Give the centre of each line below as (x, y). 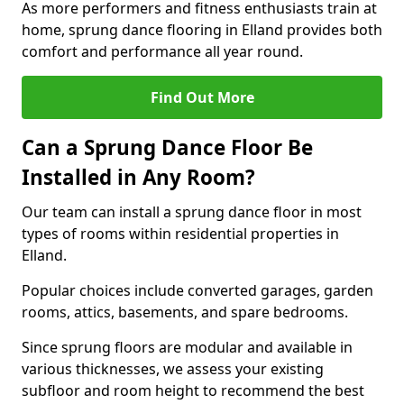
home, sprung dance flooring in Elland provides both (202, 30)
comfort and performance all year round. (162, 51)
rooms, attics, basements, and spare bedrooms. (185, 312)
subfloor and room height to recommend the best (193, 390)
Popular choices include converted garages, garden (197, 290)
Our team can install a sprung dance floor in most (192, 212)
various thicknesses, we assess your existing (173, 369)
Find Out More (202, 97)
